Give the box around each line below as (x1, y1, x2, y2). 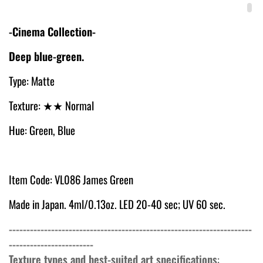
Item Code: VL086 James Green (9, 171, 133, 187)
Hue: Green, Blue (9, 122, 75, 138)
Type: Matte (9, 72, 55, 89)
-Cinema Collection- (9, 23, 96, 39)
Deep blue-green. (9, 48, 87, 64)
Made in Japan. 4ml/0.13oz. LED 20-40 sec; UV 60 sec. (9, 195, 225, 212)
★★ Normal (43, 97, 94, 113)
